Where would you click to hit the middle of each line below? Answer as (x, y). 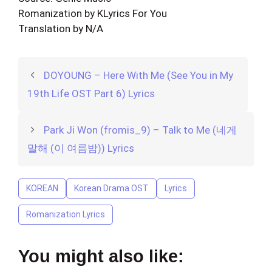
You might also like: (101, 256)
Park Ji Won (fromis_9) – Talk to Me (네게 (141, 130)
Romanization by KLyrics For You (93, 13)
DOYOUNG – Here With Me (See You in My (139, 75)
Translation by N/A (61, 28)
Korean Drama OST (111, 188)
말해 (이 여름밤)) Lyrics (81, 148)
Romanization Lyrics (66, 214)
